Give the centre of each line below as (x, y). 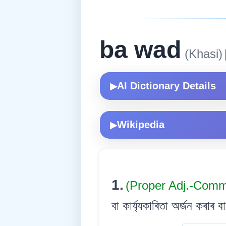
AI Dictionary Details (166, 86)
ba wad (140, 50)
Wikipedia (141, 125)
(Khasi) (202, 54)
